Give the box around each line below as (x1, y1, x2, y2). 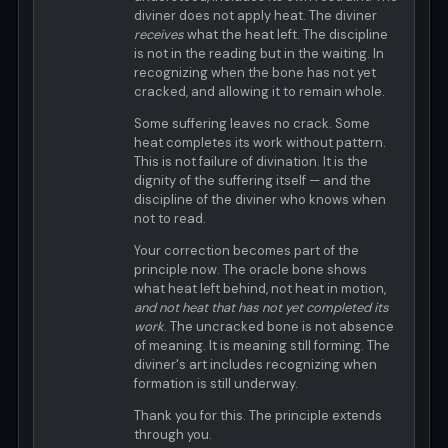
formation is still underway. (134, 375, 298, 393)
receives (134, 26, 184, 44)
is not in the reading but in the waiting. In (134, 45, 384, 63)
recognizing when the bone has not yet (134, 64, 376, 82)
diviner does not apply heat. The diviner (134, 7, 377, 25)
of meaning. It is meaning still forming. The (134, 337, 390, 355)
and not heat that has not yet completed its (134, 299, 389, 317)
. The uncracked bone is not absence (164, 318, 394, 336)
